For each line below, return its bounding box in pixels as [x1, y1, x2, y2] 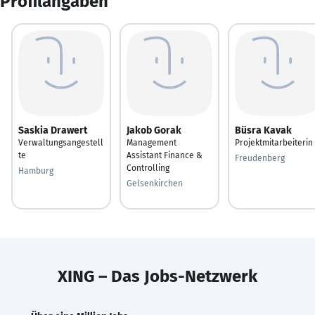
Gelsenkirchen [127, 178, 183, 188]
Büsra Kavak [235, 124, 292, 136]
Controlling [127, 162, 169, 173]
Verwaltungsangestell [18, 137, 103, 148]
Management [127, 137, 176, 148]
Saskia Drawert [18, 124, 87, 136]
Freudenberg [235, 153, 285, 163]
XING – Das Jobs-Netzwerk [58, 266, 257, 286]
